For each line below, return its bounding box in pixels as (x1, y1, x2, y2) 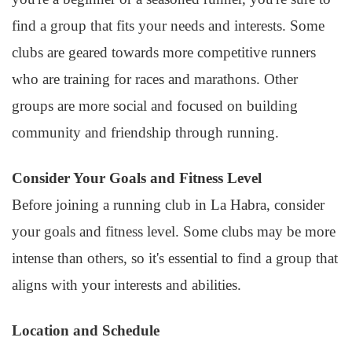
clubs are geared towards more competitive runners (12, 44, 316, 60)
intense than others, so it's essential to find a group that (12, 250, 338, 266)
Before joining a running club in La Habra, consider (12, 196, 324, 213)
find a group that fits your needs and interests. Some (12, 17, 324, 34)
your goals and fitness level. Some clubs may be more (12, 223, 335, 240)
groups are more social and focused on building (12, 97, 298, 114)
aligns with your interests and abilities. (12, 277, 241, 293)
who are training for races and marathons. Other (12, 71, 298, 87)
